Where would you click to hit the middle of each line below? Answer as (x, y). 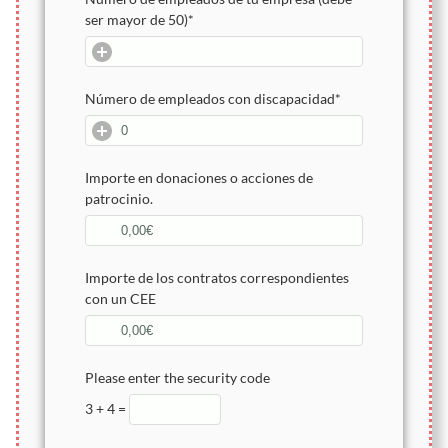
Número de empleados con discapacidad (209, 98)
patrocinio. (118, 198)
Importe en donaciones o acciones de (198, 177)
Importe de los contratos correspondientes (216, 277)
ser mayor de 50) (136, 19)
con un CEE (120, 298)
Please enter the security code (177, 377)
